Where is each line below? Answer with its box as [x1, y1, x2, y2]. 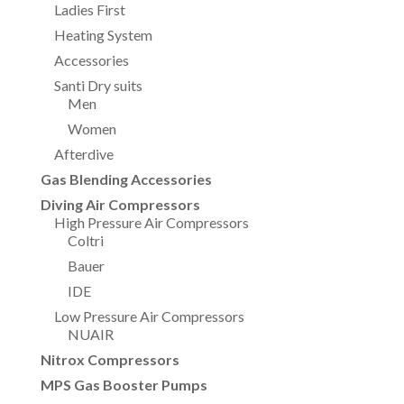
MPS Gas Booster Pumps [40, 376, 207, 394]
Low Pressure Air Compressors [53, 308, 244, 326]
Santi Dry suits [53, 77, 142, 95]
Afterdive [53, 145, 114, 163]
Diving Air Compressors [40, 196, 200, 214]
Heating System [53, 26, 152, 44]
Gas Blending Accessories [40, 170, 212, 188]
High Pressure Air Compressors [53, 214, 249, 232]
